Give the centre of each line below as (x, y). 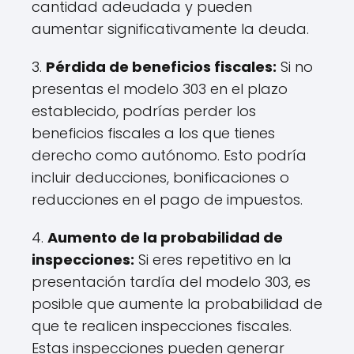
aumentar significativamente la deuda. (170, 28)
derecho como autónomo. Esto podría (169, 155)
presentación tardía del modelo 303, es (171, 281)
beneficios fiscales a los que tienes (153, 133)
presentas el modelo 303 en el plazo (160, 88)
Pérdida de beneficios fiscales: (161, 66)
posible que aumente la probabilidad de (177, 303)
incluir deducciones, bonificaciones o (160, 177)
